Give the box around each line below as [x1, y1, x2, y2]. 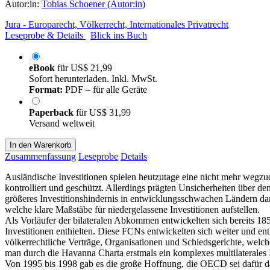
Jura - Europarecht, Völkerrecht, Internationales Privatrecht [5, 19, 228, 30]
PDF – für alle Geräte [63, 84, 147, 95]
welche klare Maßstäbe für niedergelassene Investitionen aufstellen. [5, 204, 260, 215]
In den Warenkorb [10, 140, 71, 149]
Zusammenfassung [5, 151, 76, 162]
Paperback [29, 107, 76, 118]
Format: [29, 84, 63, 95]
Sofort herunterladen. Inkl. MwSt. [29, 73, 157, 84]
